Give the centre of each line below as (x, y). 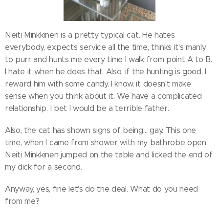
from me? (22, 201)
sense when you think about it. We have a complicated (103, 96)
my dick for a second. (44, 167)
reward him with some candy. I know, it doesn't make (98, 84)
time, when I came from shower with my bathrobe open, (106, 143)
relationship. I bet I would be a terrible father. (87, 109)
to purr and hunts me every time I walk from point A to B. (109, 60)
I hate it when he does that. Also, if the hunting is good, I (106, 72)
